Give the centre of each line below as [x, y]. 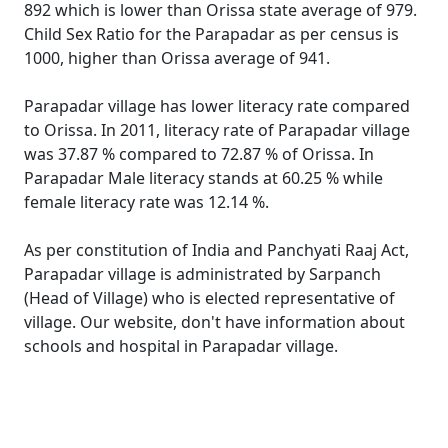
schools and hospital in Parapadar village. [181, 346]
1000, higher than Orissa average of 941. [177, 58]
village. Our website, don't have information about [214, 322]
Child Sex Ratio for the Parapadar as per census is [211, 34]
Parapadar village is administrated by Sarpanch [202, 274]
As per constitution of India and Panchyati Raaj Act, [216, 250]
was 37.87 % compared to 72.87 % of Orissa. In [199, 154]
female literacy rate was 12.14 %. [146, 202]
